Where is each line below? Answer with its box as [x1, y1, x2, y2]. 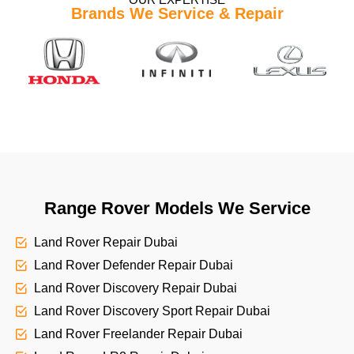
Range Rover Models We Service [43, 198, 311, 219]
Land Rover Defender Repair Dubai [33, 258, 233, 273]
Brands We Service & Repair [70, 5, 284, 23]
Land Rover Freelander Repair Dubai [33, 327, 243, 341]
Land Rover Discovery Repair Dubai [33, 281, 237, 296]
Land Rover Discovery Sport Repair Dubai [33, 304, 270, 318]
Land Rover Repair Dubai [33, 235, 178, 250]
